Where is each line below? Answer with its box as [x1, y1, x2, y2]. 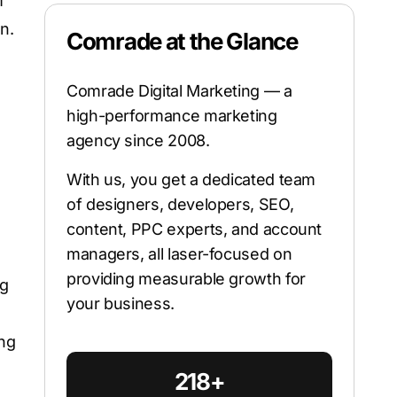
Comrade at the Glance [66, 27, 298, 55]
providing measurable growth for [66, 269, 306, 288]
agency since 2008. [66, 130, 210, 150]
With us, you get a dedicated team [66, 169, 316, 189]
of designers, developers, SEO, [66, 194, 294, 214]
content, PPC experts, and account [66, 219, 323, 238]
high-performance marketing [66, 105, 277, 125]
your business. [66, 293, 175, 313]
